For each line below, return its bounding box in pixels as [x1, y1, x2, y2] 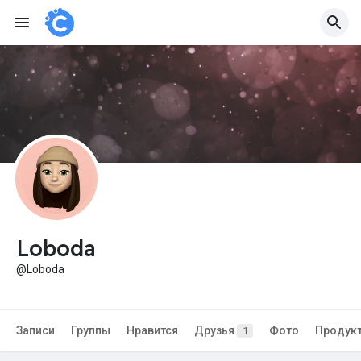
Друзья [194, 324, 237, 338]
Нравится [127, 324, 178, 338]
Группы [71, 324, 110, 338]
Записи [16, 324, 55, 338]
